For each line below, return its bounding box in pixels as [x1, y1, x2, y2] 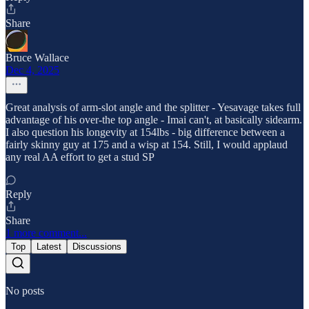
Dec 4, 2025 [6, 63, 59, 76]
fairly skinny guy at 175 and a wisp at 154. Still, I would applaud [6, 138, 288, 150]
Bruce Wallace [6, 51, 69, 63]
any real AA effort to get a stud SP [6, 150, 154, 163]
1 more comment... [6, 226, 87, 239]
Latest [37, 241, 61, 252]
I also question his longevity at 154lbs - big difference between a [6, 126, 285, 138]
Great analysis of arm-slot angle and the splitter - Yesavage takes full [6, 101, 301, 113]
